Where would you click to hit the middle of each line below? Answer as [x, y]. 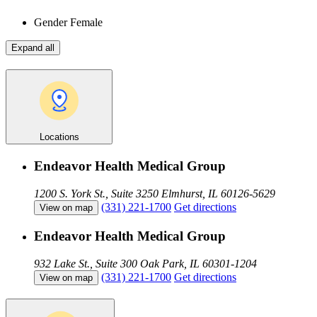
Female [85, 22]
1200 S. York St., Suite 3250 [96, 194]
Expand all [33, 47]
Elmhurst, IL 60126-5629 [218, 194]
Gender [51, 22]
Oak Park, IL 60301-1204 [198, 263]
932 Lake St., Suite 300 [86, 263]
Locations [59, 137]
